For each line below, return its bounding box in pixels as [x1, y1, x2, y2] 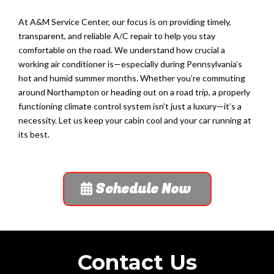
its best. [18, 129, 50, 140]
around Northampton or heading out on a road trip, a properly [18, 87, 250, 98]
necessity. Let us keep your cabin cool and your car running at [18, 115, 251, 126]
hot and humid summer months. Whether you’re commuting [18, 73, 245, 84]
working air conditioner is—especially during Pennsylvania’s [18, 59, 242, 70]
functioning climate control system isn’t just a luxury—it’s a [18, 101, 242, 112]
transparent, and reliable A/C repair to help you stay [18, 31, 215, 42]
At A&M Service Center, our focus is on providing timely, [18, 17, 231, 28]
